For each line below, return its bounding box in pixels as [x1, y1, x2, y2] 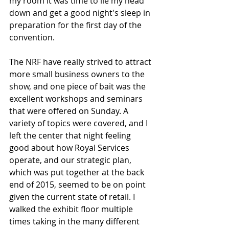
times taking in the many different [9, 216, 142, 227]
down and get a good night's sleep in [9, 7, 152, 19]
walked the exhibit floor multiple [9, 203, 135, 215]
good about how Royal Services [9, 142, 131, 154]
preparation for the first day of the [9, 19, 144, 31]
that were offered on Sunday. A [9, 105, 130, 117]
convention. [9, 32, 55, 43]
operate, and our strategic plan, [9, 154, 133, 166]
